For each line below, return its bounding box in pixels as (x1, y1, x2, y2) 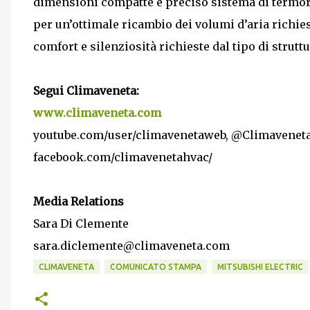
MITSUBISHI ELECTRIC (217, 262, 303, 271)
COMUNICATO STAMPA (110, 262, 201, 271)
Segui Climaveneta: (33, 84, 139, 98)
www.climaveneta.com (33, 106, 161, 120)
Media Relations (33, 194, 124, 208)
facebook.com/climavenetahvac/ (33, 150, 212, 164)
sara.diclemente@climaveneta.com (33, 239, 230, 253)
